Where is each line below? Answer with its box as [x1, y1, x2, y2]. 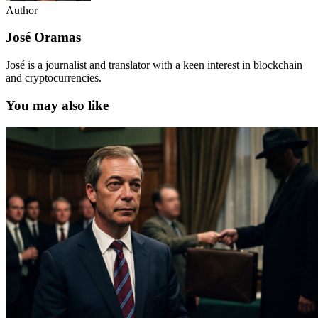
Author [6, 4, 38, 16]
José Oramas [6, 30, 81, 45]
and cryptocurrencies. [6, 72, 102, 84]
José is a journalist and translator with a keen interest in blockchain [6, 59, 302, 72]
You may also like [6, 97, 109, 113]
